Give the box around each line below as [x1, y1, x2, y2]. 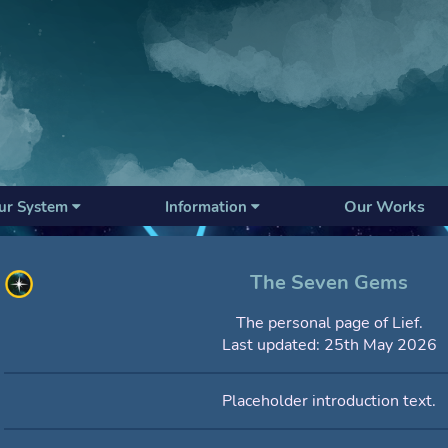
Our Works [344, 196, 425, 218]
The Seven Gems [250, 269, 408, 297]
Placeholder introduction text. [222, 390, 436, 413]
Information [165, 197, 251, 217]
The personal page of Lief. [235, 312, 423, 335]
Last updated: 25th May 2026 [221, 334, 437, 357]
